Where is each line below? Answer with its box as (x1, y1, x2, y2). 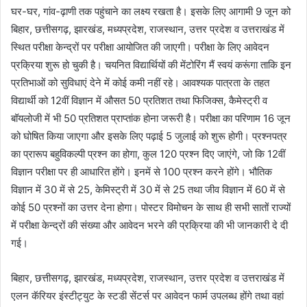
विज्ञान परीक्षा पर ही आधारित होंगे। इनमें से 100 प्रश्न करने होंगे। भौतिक (11, 164, 272, 178)
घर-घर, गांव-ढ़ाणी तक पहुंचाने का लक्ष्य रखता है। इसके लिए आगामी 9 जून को (11, 4, 291, 18)
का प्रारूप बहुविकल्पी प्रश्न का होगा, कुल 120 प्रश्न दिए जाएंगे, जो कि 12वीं (11, 147, 285, 160)
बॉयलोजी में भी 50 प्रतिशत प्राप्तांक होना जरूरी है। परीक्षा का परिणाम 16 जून (11, 111, 291, 125)
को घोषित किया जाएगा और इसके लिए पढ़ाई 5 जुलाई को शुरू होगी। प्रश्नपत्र (11, 129, 287, 143)
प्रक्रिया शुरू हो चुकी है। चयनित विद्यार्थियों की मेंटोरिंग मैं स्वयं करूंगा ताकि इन (11, 58, 291, 71)
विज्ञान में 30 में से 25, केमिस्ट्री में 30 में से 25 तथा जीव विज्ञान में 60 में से (11, 182, 285, 196)
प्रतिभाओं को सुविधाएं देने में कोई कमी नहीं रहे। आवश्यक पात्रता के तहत (11, 75, 269, 89)
